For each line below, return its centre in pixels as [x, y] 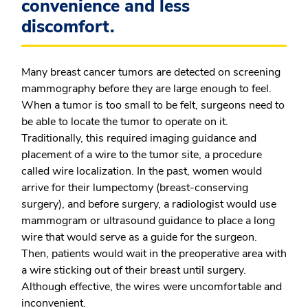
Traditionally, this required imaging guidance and [139, 138]
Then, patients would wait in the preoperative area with [154, 254]
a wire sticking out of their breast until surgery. [134, 270]
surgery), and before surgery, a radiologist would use [149, 204]
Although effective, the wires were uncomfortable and [152, 287]
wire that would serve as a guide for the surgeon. [139, 237]
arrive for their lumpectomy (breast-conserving [135, 188]
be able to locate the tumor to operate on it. [125, 122]
